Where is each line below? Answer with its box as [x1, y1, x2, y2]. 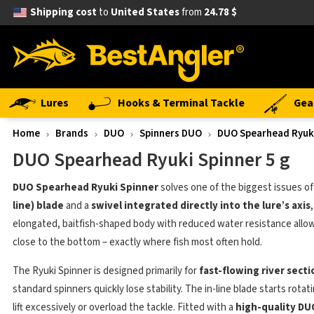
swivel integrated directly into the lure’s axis [91, 198, 310, 213]
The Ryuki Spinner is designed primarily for [13, 264, 199, 278]
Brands [55, 126, 88, 141]
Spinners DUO [139, 126, 202, 141]
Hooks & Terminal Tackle [118, 95, 245, 111]
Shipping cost [29, 5, 97, 20]
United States [110, 5, 179, 20]
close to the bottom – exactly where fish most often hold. [13, 235, 262, 250]
